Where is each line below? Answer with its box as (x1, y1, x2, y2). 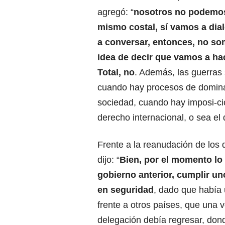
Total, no (97, 67, 135, 77)
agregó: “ (97, 7, 134, 17)
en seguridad (97, 184, 154, 195)
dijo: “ (97, 154, 120, 165)
